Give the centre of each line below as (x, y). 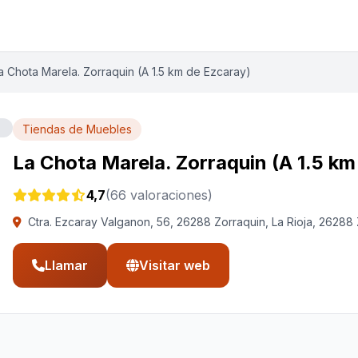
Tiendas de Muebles (77, 129)
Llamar (66, 265)
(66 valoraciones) (159, 195)
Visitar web (175, 265)
